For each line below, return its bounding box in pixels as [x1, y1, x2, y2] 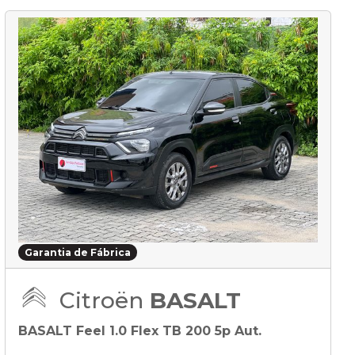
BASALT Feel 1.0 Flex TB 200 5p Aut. [18, 323, 261, 338]
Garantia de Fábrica [24, 246, 131, 258]
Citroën [59, 286, 150, 314]
